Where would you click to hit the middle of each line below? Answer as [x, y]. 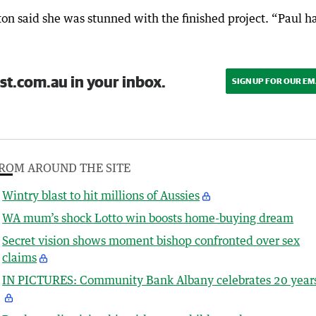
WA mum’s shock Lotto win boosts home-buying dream [148, 218]
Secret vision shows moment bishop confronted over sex [151, 241]
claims [20, 258]
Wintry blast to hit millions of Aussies [101, 196]
